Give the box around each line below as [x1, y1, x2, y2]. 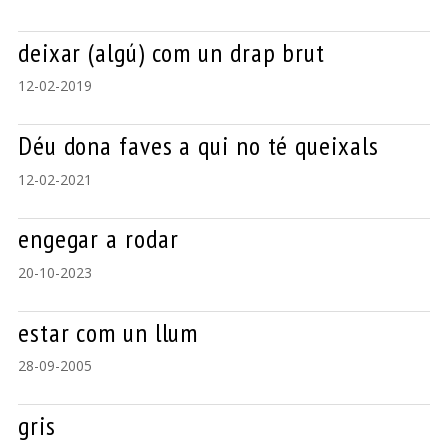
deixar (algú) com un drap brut [17, 35, 325, 69]
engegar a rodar [17, 222, 179, 256]
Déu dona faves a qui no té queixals [17, 129, 379, 163]
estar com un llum [17, 315, 199, 349]
